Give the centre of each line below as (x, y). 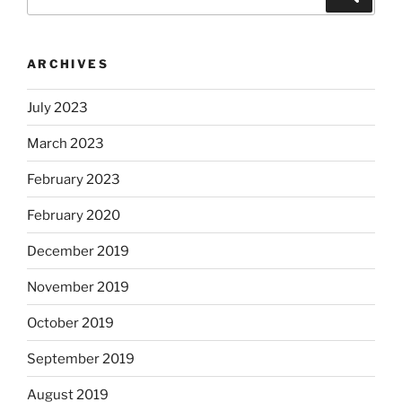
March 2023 (66, 143)
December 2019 (78, 251)
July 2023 (57, 107)
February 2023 (74, 179)
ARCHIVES (68, 63)
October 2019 (70, 323)
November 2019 (78, 287)
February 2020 (74, 215)
